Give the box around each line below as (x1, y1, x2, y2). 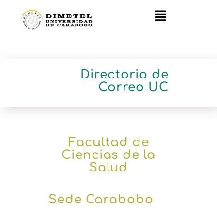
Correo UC (98, 80, 169, 94)
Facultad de (68, 136, 149, 150)
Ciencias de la (62, 148, 155, 162)
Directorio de (80, 68, 169, 82)
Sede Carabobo (48, 193, 154, 207)
